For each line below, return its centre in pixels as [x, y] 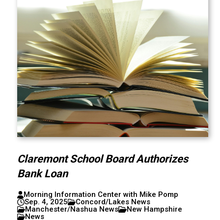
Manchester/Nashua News [72, 209]
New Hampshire [155, 209]
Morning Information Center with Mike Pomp [101, 194]
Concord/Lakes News [113, 202]
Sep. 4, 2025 [46, 202]
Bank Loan [42, 174]
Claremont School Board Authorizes [102, 159]
